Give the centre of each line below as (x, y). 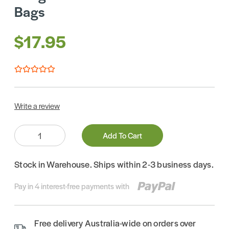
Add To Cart (122, 135)
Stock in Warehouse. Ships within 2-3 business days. (114, 164)
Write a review (37, 106)
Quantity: (27, 129)
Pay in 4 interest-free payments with (72, 186)
